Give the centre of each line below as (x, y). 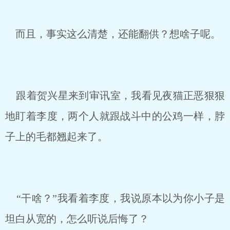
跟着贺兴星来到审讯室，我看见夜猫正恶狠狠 (115, 95)
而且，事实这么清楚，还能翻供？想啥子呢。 (113, 34)
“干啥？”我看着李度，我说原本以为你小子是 (115, 198)
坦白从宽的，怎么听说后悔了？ (77, 219)
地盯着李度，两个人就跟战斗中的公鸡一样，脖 (115, 116)
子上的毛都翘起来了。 (56, 137)
